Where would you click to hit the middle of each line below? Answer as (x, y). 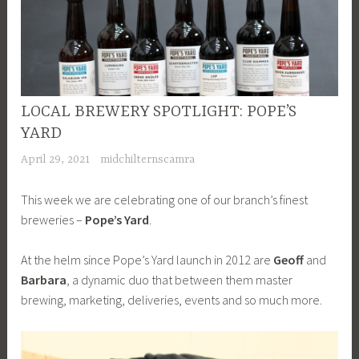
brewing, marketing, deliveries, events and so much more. (172, 300)
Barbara (44, 280)
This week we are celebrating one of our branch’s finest (165, 200)
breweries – (53, 220)
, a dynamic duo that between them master (180, 280)
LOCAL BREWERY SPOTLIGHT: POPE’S (159, 112)
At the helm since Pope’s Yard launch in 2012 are (147, 260)
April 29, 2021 (56, 159)
